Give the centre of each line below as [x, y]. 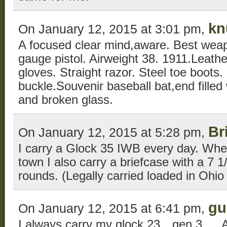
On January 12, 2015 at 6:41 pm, [113, 208]
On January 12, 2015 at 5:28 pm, [113, 132]
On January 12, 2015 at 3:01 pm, [113, 29]
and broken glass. [66, 100]
